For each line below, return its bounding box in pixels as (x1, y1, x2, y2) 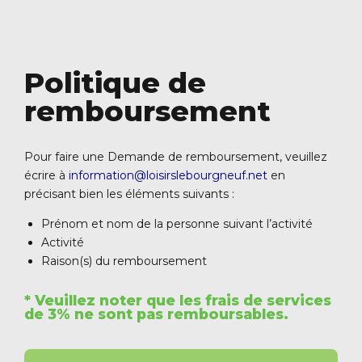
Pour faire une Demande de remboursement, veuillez (24, 149, 327, 165)
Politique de (24, 65, 206, 101)
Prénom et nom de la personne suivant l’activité (41, 217, 313, 232)
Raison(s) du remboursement (41, 254, 207, 269)
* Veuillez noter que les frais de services (24, 292, 331, 309)
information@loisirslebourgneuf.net (69, 168, 271, 183)
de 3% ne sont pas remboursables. (24, 305, 288, 323)
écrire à (24, 168, 69, 183)
